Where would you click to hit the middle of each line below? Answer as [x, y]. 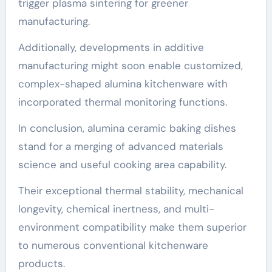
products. [41, 263]
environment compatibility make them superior [132, 227]
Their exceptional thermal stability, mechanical [131, 190]
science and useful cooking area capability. [122, 164]
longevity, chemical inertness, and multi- [116, 209]
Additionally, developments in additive [111, 47]
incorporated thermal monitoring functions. [122, 102]
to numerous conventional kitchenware [113, 245]
